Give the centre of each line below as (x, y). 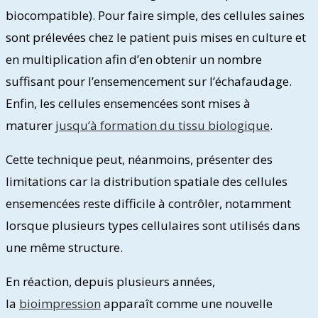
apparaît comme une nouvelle (187, 303)
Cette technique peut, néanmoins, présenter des (139, 159)
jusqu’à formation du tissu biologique (163, 125)
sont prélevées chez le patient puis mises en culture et (156, 37)
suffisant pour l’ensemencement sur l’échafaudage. (149, 81)
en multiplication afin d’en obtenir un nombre (134, 59)
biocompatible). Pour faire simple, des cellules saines (155, 15)
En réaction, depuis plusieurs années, (110, 281)
